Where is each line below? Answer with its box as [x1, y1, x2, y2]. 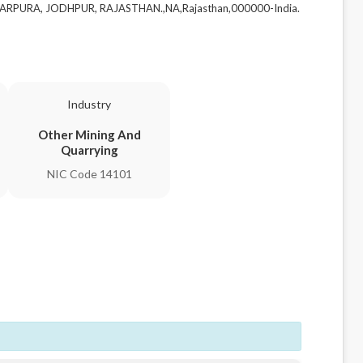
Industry [67, 97, 111, 111]
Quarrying [60, 143, 118, 157]
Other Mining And [37, 127, 141, 142]
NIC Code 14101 [46, 167, 132, 181]
